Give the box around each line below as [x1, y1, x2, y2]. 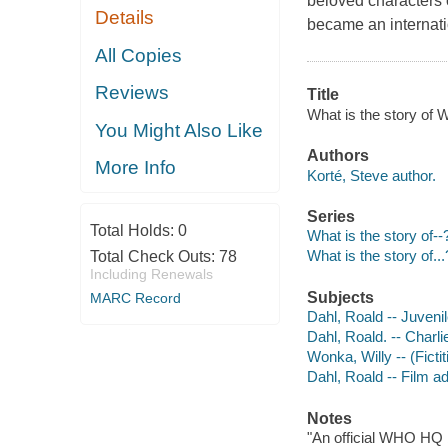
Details [95, 7, 155, 29]
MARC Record [89, 289, 181, 306]
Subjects [306, 288, 374, 306]
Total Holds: [89, 221, 178, 239]
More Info [95, 157, 177, 179]
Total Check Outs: [89, 247, 219, 265]
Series [306, 207, 355, 225]
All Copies [95, 44, 183, 66]
